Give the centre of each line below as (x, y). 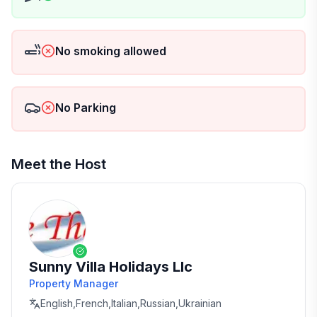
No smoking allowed (111, 51)
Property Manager (74, 283)
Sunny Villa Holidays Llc (111, 267)
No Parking (86, 108)
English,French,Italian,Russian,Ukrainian (131, 303)
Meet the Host (59, 164)
